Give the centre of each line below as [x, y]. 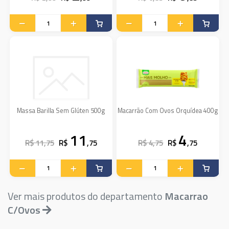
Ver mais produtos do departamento [86, 196]
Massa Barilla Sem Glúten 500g [61, 110]
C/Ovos [24, 210]
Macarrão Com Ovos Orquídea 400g [168, 110]
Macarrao [186, 196]
